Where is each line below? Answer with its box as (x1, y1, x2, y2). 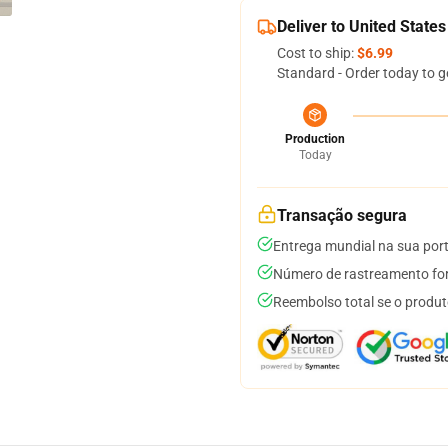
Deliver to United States (277, 17, 446, 36)
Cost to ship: (277, 45, 357, 61)
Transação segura (277, 206, 407, 225)
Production (285, 132, 345, 146)
